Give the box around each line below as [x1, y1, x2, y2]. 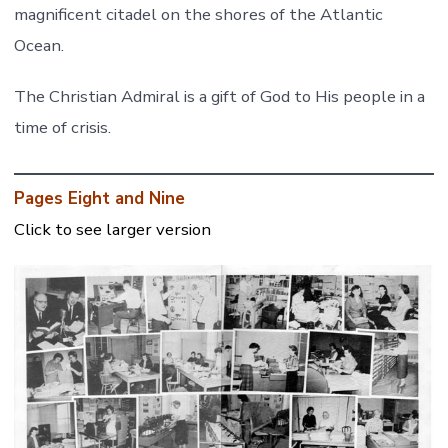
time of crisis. [13, 116, 111, 140]
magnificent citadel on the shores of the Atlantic [13, 3, 383, 27]
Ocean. [13, 34, 64, 58]
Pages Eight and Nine [13, 187, 185, 211]
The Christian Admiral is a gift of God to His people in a [13, 85, 425, 109]
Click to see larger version [13, 218, 211, 242]
